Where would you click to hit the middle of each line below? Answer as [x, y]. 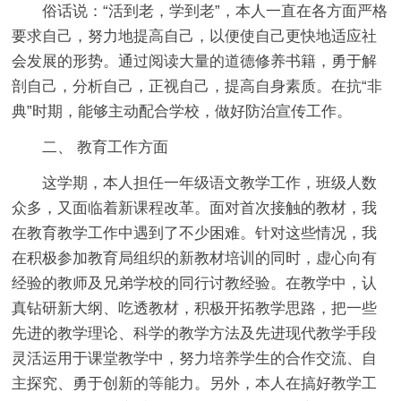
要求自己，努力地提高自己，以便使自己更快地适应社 [195, 36]
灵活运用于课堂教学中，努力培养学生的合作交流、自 [195, 358]
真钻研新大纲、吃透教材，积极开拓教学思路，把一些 [195, 308]
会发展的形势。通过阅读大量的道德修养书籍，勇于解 [195, 61]
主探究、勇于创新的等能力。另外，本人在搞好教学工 [195, 383]
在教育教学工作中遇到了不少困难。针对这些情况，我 [195, 233]
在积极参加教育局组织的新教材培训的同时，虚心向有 [195, 258]
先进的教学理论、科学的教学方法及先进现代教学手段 [195, 333]
